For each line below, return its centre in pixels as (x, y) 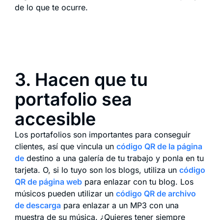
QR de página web (48, 181)
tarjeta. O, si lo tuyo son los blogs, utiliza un (97, 170)
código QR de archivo (156, 193)
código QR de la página (159, 146)
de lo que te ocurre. (51, 8)
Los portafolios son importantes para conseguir (103, 134)
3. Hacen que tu (81, 79)
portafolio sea (73, 99)
